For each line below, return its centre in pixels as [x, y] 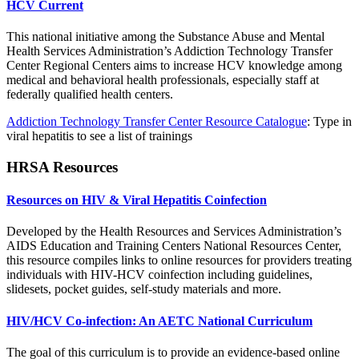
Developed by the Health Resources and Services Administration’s [174, 232]
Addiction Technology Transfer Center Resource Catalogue [157, 122]
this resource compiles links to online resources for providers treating [179, 260]
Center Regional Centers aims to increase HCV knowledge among [174, 66]
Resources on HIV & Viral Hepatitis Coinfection [137, 200]
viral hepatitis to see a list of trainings [99, 136]
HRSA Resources [62, 167]
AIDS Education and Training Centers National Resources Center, [174, 246]
